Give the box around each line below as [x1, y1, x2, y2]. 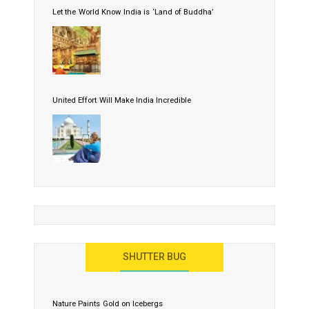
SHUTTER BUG [122, 251, 187, 263]
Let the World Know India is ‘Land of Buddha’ [52, 7, 214, 17]
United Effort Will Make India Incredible [52, 95, 192, 106]
